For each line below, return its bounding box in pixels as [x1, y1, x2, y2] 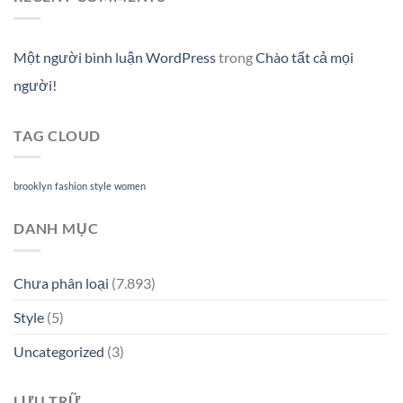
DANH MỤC [13, 219, 99, 237]
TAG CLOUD [13, 126, 102, 144]
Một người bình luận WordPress [13, 48, 216, 66]
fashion [55, 180, 87, 193]
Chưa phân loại [13, 273, 109, 291]
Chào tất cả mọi [255, 48, 354, 66]
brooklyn [13, 180, 52, 193]
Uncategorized [13, 342, 104, 360]
